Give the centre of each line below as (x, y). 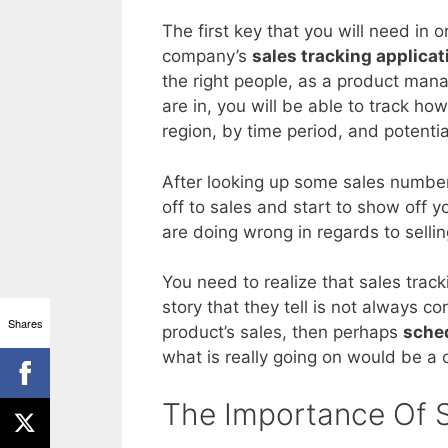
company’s (207, 56)
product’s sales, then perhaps (282, 332)
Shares (25, 322)
